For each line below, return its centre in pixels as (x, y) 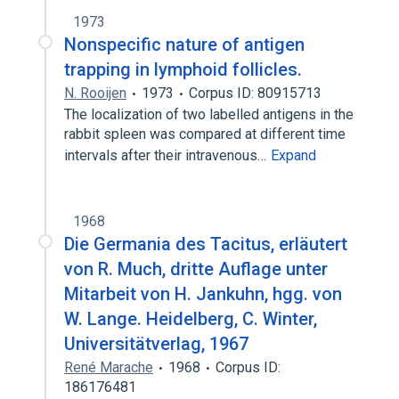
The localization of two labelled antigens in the (209, 114)
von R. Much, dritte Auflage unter (196, 269)
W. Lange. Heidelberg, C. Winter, (191, 319)
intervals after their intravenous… (167, 155)
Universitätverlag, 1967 (156, 344)
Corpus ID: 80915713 (255, 93)
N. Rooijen (95, 93)
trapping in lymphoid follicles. (183, 69)
